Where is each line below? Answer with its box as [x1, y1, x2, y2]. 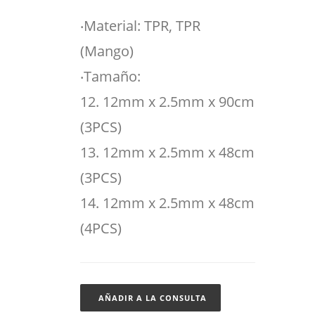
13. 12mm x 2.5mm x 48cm [79, 143, 255, 162]
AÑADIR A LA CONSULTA [98, 292, 207, 303]
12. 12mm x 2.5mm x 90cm [79, 92, 255, 111]
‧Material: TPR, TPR [79, 16, 200, 35]
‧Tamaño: [79, 67, 141, 86]
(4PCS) [79, 219, 122, 238]
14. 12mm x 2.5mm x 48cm [79, 193, 255, 212]
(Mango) [79, 41, 134, 60]
